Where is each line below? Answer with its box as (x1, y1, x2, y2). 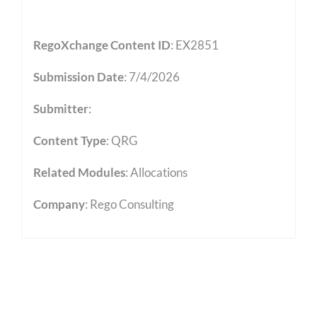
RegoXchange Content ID (33, 37, 171, 52)
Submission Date (33, 69, 124, 84)
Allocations (129, 164, 188, 180)
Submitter (33, 100, 88, 116)
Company (33, 196, 85, 212)
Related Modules (33, 164, 125, 180)
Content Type (33, 132, 106, 148)
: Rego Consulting (84, 196, 174, 212)
